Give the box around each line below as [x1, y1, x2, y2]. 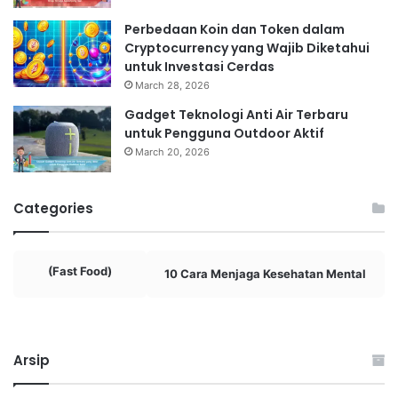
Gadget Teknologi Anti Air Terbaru [124, 105, 348, 123]
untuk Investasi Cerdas [124, 57, 275, 76]
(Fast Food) [48, 263, 112, 278]
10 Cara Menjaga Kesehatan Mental [164, 266, 366, 281]
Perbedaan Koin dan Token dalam [124, 20, 345, 38]
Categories [13, 198, 93, 218]
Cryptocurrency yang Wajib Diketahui [124, 38, 370, 57]
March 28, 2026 [135, 78, 210, 92]
